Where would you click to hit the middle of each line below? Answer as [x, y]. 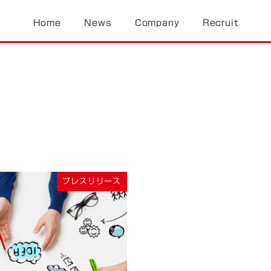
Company [157, 23]
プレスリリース [92, 181]
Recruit [220, 23]
